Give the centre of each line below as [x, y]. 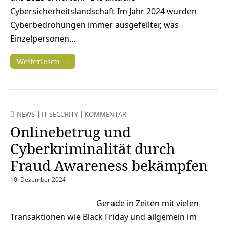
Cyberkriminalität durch [93, 148]
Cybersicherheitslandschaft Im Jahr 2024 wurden [103, 11]
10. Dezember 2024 [38, 179]
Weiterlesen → [43, 61]
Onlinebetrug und [70, 131]
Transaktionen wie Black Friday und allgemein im [103, 217]
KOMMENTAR [105, 114]
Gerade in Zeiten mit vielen [147, 203]
